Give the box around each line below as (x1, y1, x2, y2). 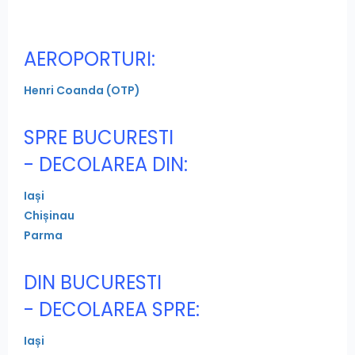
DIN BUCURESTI (24, 269, 162, 296)
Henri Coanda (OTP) (24, 82, 140, 98)
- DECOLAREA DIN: (24, 151, 188, 177)
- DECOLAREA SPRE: (24, 296, 200, 323)
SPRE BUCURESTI (24, 124, 174, 151)
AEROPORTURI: (24, 45, 155, 72)
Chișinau (24, 207, 74, 223)
